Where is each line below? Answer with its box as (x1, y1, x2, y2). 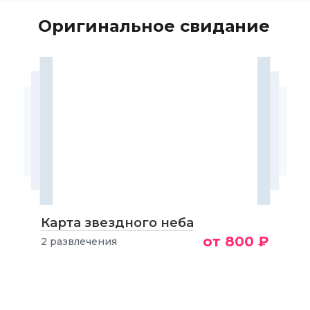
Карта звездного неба (40, 215, 194, 230)
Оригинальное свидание (38, 16, 270, 36)
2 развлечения (40, 235, 117, 248)
